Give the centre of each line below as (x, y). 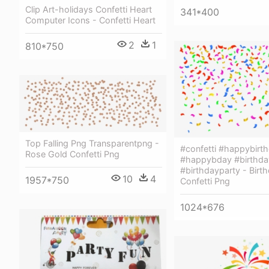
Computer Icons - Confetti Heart (90, 20)
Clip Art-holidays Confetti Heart (89, 10)
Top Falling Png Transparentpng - (92, 144)
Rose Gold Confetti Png (72, 154)
